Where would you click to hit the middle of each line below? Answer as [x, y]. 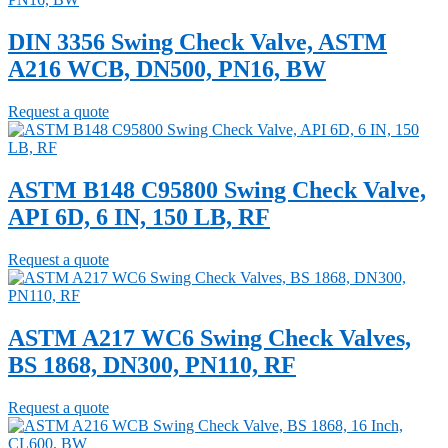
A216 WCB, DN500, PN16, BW [167, 69]
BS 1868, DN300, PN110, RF [152, 364]
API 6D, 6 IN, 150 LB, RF [139, 216]
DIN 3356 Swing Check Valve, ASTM [197, 42]
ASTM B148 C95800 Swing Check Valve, [217, 189]
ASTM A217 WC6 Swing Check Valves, [209, 337]
